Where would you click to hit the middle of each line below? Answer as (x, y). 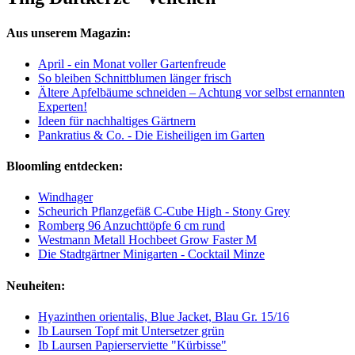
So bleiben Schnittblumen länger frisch (135, 78)
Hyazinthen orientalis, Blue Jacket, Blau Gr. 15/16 (164, 316)
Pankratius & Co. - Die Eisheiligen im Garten (151, 135)
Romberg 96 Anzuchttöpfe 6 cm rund (132, 226)
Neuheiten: (36, 285)
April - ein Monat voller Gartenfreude (132, 63)
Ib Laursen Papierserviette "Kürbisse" (132, 345)
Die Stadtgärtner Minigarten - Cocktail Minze (151, 254)
